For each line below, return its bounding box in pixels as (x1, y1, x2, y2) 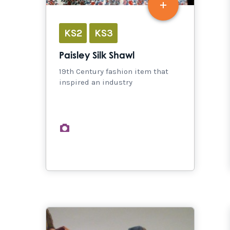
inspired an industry (59, 78, 132, 87)
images (76, 123, 103, 132)
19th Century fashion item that (59, 67, 168, 76)
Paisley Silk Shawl (59, 51, 135, 61)
